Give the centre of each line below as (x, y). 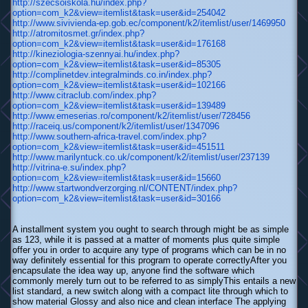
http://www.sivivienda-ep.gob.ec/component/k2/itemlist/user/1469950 (149, 23)
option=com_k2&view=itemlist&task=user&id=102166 (119, 85)
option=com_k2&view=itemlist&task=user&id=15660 (117, 178)
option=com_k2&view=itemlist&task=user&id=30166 (117, 199)
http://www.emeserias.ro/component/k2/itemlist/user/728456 (131, 116)
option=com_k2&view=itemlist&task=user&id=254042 (119, 13)
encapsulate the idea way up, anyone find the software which (133, 271)
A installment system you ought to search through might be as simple (151, 230)
